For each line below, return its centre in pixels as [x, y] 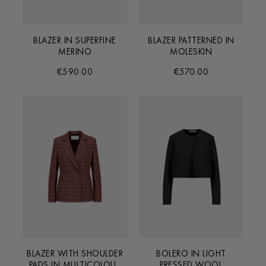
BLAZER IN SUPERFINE [75, 40]
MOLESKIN [191, 52]
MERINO [75, 52]
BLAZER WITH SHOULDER [75, 254]
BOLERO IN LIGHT [191, 254]
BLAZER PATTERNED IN [191, 40]
